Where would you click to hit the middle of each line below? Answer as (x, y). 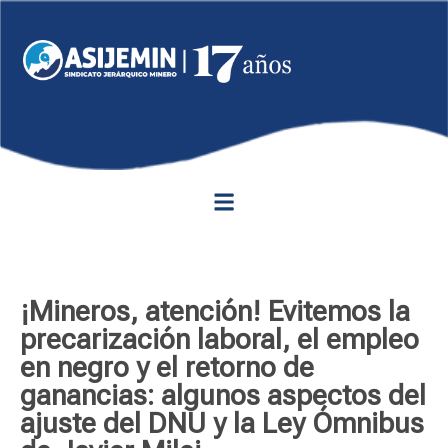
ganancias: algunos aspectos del (223, 395)
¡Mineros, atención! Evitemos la (215, 311)
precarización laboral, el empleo (219, 339)
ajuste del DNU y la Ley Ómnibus (222, 423)
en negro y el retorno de (167, 367)
